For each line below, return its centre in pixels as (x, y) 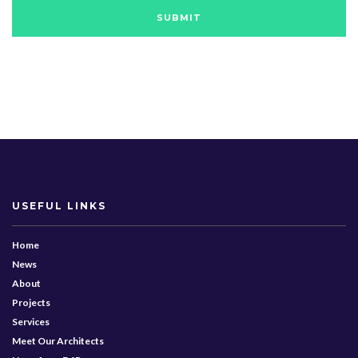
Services (31, 321)
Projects (31, 302)
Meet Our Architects (58, 340)
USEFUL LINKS (59, 205)
